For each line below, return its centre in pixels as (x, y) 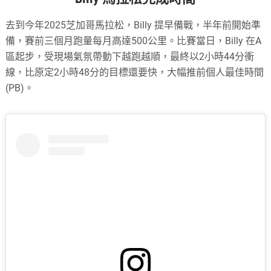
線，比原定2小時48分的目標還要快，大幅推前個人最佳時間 (135, 72)
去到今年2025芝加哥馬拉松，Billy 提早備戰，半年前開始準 (133, 25)
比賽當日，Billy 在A (219, 41)
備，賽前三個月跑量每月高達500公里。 (91, 41)
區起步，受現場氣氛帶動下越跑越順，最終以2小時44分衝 (130, 56)
